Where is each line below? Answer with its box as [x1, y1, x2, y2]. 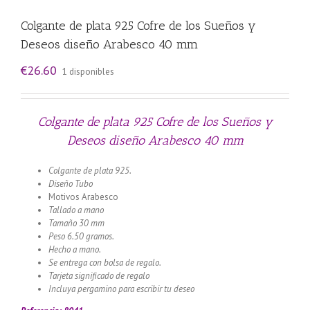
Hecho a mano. [48, 243, 101, 255]
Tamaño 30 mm [48, 217, 104, 229]
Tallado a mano [48, 203, 104, 216]
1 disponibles [62, 65, 114, 77]
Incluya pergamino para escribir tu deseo [48, 282, 194, 295]
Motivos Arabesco [48, 190, 118, 203]
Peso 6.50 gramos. [48, 230, 114, 242]
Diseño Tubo [48, 177, 93, 190]
